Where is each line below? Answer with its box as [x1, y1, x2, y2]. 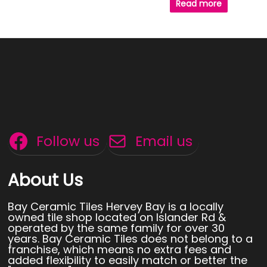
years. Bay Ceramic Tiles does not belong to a [8, 231, 253, 246]
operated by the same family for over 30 [8, 220, 225, 235]
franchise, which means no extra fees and [8, 241, 232, 257]
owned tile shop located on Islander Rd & [8, 209, 226, 225]
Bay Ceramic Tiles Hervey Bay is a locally [8, 198, 224, 214]
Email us [135, 131, 193, 151]
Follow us [36, 131, 100, 151]
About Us [8, 168, 83, 192]
